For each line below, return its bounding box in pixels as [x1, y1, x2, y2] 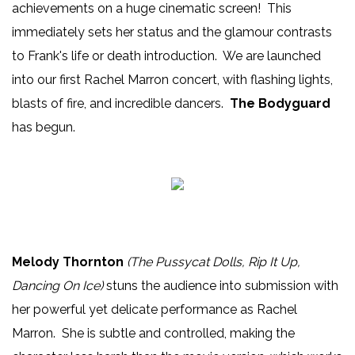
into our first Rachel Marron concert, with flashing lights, [12, 72, 333, 88]
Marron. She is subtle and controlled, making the [12, 326, 295, 342]
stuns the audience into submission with [103, 278, 338, 294]
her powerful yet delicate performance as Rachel [12, 302, 297, 318]
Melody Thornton [12, 254, 124, 270]
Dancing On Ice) [12, 278, 103, 294]
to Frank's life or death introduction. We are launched [12, 48, 321, 64]
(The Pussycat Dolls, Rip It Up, [127, 254, 300, 270]
